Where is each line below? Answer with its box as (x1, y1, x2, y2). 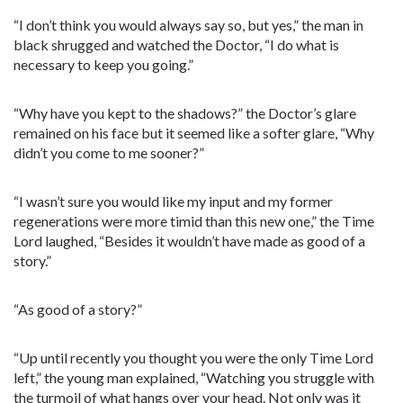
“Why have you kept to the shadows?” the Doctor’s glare (13, 104, 356, 121)
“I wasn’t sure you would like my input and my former (13, 193, 333, 210)
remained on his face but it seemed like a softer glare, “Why (13, 124, 374, 141)
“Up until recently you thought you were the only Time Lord (13, 349, 373, 366)
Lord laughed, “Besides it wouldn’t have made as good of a (13, 232, 365, 249)
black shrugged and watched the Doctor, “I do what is (13, 36, 339, 53)
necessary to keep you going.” (13, 56, 193, 73)
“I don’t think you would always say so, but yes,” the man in (13, 16, 363, 33)
